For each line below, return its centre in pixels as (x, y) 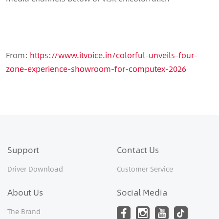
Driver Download (35, 168)
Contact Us (138, 149)
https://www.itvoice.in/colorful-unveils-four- (114, 55)
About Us (25, 192)
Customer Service (145, 168)
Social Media (142, 192)
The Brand (24, 211)
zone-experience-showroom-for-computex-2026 (96, 68)
